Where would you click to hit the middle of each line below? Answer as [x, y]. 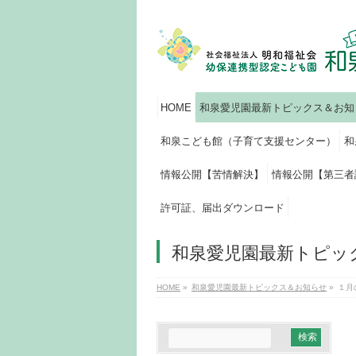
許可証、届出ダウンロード [222, 208]
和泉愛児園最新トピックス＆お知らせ [259, 287]
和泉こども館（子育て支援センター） [248, 141]
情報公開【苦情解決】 [212, 174]
